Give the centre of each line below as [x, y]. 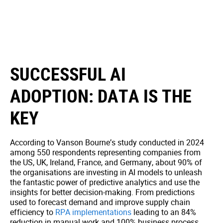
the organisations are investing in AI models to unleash [106, 172]
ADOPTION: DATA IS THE [101, 96]
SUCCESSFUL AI [68, 74]
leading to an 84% [164, 212]
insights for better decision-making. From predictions [102, 192]
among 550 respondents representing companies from [105, 152]
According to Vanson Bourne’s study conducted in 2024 [107, 142]
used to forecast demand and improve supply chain [100, 202]
